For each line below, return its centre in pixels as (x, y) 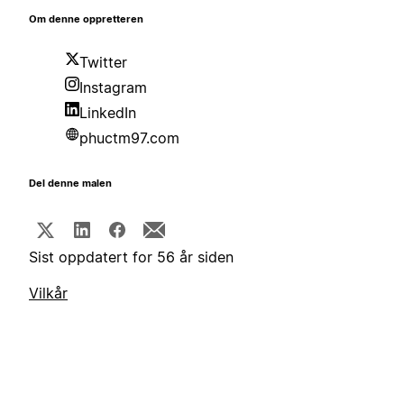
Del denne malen (70, 184)
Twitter (103, 63)
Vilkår (48, 294)
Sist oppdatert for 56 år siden (131, 257)
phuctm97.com (129, 138)
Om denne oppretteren (86, 20)
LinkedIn (108, 113)
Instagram (113, 88)
